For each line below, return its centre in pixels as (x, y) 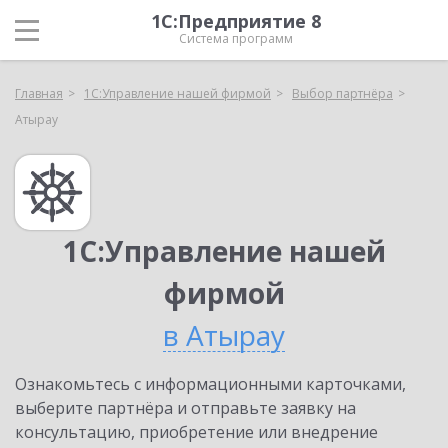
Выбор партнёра (342, 93)
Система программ (236, 38)
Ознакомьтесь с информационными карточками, (210, 384)
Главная (39, 93)
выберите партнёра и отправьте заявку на (185, 408)
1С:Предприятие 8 (236, 21)
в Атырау (224, 335)
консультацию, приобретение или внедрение (196, 432)
